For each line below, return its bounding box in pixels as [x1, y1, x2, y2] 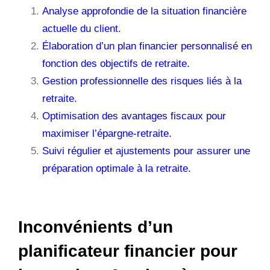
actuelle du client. [42, 22, 121, 34]
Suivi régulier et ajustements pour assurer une [42, 145, 250, 157]
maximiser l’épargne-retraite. [42, 127, 172, 139]
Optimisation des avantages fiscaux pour [42, 110, 226, 122]
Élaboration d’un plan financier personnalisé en [42, 40, 252, 52]
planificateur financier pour [18, 241, 237, 260]
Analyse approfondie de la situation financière [42, 5, 246, 17]
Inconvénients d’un [18, 217, 173, 236]
